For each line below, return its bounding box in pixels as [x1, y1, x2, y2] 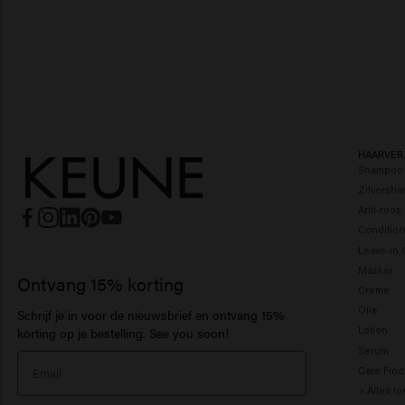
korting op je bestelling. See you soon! [16, 323, 229, 342]
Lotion [357, 323, 388, 337]
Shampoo [357, 162, 403, 176]
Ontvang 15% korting [16, 269, 184, 297]
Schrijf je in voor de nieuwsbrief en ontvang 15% [16, 305, 284, 324]
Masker [357, 262, 393, 277]
